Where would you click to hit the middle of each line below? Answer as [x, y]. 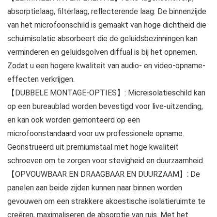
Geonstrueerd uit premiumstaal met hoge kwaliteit [93, 147]
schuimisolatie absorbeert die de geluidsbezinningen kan [102, 39]
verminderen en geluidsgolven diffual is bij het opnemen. [102, 52]
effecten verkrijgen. [41, 79]
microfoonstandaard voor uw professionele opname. [96, 134]
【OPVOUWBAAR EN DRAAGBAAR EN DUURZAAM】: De [104, 174]
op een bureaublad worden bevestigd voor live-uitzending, [105, 107]
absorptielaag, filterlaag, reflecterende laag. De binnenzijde [107, 12]
